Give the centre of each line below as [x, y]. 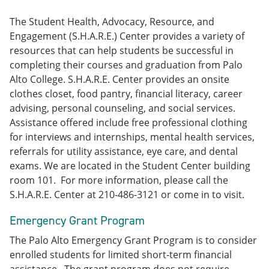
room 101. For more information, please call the [119, 180]
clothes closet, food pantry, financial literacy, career [126, 94]
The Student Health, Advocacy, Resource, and [112, 22]
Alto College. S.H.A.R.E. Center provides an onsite [119, 79]
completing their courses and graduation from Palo [126, 65]
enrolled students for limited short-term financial [121, 255]
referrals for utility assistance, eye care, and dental [124, 151]
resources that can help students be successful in [122, 50]
